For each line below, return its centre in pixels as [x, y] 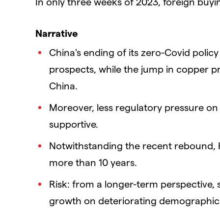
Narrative [56, 33]
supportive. [74, 124]
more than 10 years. [93, 162]
